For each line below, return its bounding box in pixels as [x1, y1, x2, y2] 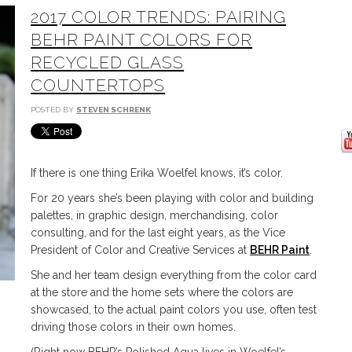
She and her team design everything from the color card [31, 269, 317, 281]
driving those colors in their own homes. [31, 321, 236, 333]
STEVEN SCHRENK [76, 105, 152, 114]
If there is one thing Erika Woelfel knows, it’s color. [31, 167, 284, 179]
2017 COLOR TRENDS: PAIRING [31, 7, 287, 27]
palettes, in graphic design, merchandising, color [31, 209, 279, 222]
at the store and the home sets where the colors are [31, 286, 294, 299]
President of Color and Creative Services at [31, 244, 251, 256]
